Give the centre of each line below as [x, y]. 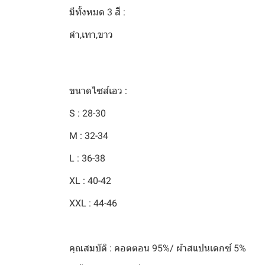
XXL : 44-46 [93, 203]
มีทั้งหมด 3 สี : [97, 12]
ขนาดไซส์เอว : [98, 91]
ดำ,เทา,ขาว [91, 35]
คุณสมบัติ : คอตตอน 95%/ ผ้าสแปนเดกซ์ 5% [158, 248]
